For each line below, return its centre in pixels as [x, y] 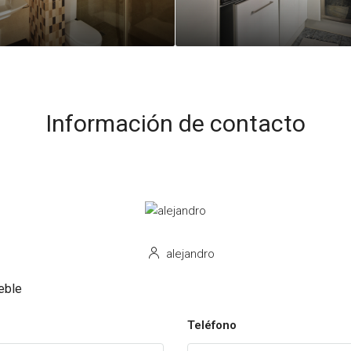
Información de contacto [175, 124]
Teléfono [212, 325]
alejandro [189, 254]
